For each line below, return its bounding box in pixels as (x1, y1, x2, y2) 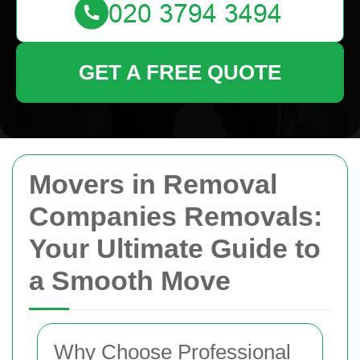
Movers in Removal (29, 169, 277, 199)
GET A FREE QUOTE (79, 60, 281, 84)
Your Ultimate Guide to (29, 233, 321, 264)
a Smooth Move (29, 265, 231, 296)
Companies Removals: (29, 201, 322, 231)
